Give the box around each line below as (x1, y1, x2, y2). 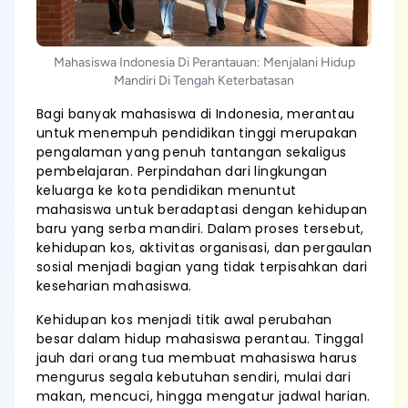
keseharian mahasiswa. (36, 277, 192, 295)
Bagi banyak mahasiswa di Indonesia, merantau (36, 105, 355, 123)
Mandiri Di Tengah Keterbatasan (114, 73, 294, 88)
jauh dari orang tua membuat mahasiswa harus (36, 349, 358, 367)
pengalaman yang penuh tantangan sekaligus (36, 143, 347, 161)
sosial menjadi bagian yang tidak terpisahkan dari (36, 258, 368, 276)
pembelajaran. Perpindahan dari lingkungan (36, 162, 328, 180)
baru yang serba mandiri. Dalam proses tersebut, (36, 219, 364, 238)
